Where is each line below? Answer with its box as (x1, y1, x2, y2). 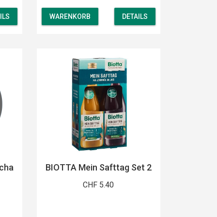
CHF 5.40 (83, 180, 114, 189)
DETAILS (122, 13, 148, 21)
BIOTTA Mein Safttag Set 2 (45, 162, 152, 172)
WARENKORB (49, 13, 91, 21)
